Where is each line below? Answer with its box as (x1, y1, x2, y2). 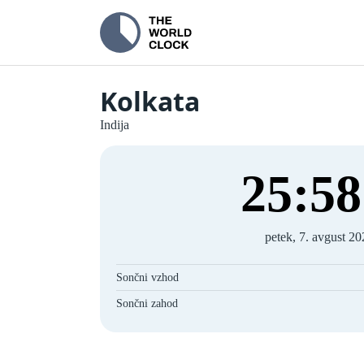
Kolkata (100, 84, 200, 119)
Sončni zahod (116, 297, 178, 310)
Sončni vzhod (116, 271, 179, 284)
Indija (100, 118, 129, 132)
